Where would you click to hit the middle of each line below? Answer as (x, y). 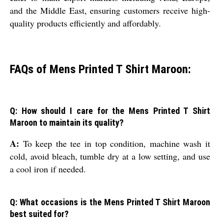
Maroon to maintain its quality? (67, 123)
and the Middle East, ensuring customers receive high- (110, 10)
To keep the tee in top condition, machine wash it (115, 144)
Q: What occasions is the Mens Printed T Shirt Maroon (110, 202)
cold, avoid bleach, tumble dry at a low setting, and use (110, 156)
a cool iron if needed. (48, 169)
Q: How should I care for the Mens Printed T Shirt (110, 111)
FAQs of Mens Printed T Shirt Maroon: (100, 69)
